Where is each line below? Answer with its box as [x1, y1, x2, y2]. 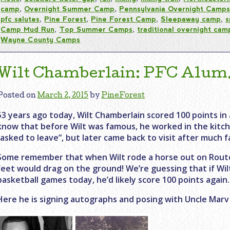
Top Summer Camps [59, 25, 133, 33]
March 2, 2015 [37, 92, 89, 100]
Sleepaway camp [161, 14, 221, 23]
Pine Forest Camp [91, 14, 157, 23]
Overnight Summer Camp [24, 4, 115, 13]
